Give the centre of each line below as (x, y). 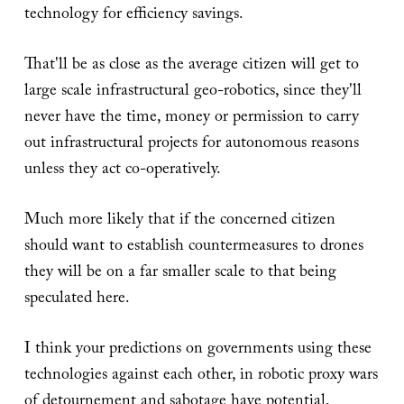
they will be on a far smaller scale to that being (180, 274)
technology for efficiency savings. (133, 16)
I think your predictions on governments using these (197, 351)
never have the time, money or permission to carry (191, 119)
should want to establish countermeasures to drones (193, 248)
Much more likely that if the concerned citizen (179, 222)
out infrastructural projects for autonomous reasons (191, 145)
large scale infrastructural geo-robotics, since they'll (193, 93)
